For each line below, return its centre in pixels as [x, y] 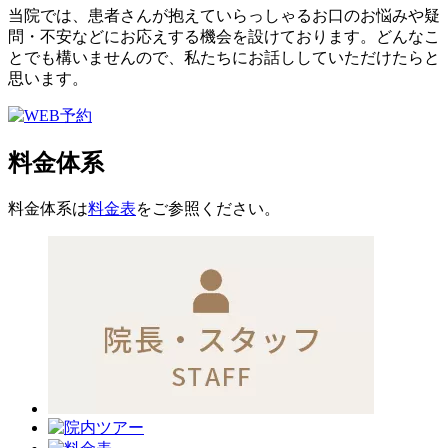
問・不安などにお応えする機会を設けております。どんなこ [224, 37]
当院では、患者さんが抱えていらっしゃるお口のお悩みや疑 [224, 16]
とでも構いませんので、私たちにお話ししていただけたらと [224, 58]
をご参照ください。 [208, 208]
